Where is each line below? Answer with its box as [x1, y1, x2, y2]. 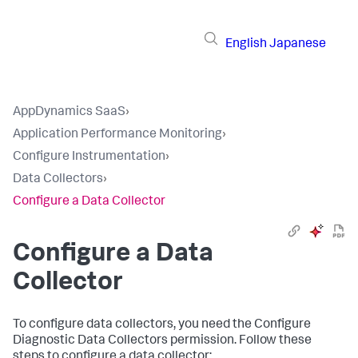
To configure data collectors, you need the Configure [13, 319, 311, 332]
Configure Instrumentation [13, 151, 165, 164]
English [225, 38, 267, 51]
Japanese [269, 38, 326, 51]
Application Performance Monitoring [13, 129, 222, 141]
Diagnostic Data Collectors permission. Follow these [13, 335, 312, 348]
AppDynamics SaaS [13, 106, 125, 119]
